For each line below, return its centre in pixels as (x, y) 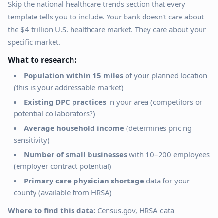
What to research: (42, 60)
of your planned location (165, 75)
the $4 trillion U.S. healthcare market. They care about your (107, 29)
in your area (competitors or (154, 102)
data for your (167, 181)
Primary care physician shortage (84, 181)
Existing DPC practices (65, 102)
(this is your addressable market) (69, 87)
